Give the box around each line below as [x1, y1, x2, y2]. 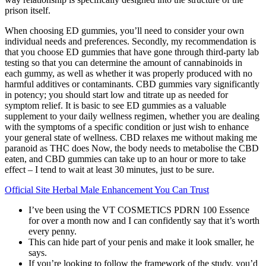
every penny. [28, 226, 77, 237]
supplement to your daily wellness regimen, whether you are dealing [5, 111, 259, 122]
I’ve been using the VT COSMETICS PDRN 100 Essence [28, 205, 249, 216]
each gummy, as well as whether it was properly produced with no [5, 68, 252, 79]
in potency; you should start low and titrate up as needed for [5, 90, 228, 100]
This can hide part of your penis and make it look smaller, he [28, 237, 254, 248]
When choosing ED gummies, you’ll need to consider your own [5, 26, 244, 36]
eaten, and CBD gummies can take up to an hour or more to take [5, 154, 246, 164]
